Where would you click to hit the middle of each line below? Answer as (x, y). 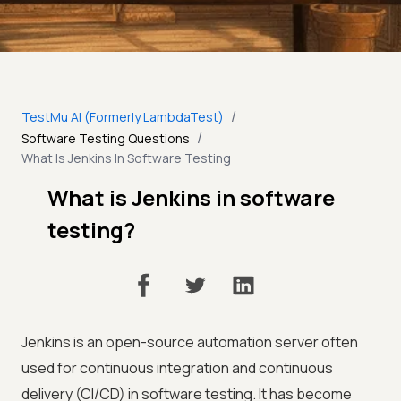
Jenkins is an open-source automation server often (190, 342)
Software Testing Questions (106, 138)
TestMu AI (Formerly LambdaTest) (123, 116)
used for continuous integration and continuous (177, 368)
